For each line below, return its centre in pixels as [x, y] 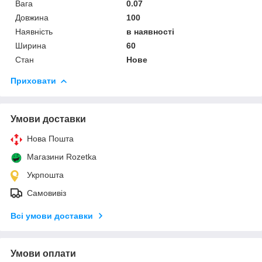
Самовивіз [46, 193]
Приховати [33, 80]
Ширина [31, 45]
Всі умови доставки [52, 216]
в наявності [151, 31]
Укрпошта [45, 175]
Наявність [34, 31]
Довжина [32, 17]
